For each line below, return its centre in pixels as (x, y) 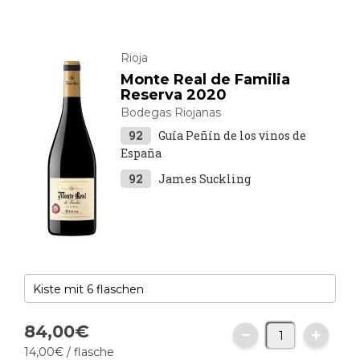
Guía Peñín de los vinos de (232, 135)
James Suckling (205, 179)
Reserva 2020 (174, 95)
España (141, 153)
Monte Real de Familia (205, 80)
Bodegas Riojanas (171, 112)
